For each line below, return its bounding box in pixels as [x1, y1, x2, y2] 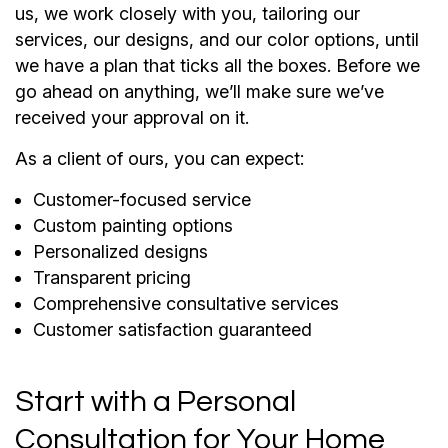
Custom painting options [32, 214, 233, 236]
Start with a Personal [15, 385, 296, 417]
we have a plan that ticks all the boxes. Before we [15, 54, 420, 76]
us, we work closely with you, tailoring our [15, 2, 360, 24]
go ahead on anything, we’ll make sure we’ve [15, 80, 384, 102]
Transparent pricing [32, 266, 191, 288]
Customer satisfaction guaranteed [32, 318, 312, 340]
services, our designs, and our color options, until [15, 28, 419, 50]
